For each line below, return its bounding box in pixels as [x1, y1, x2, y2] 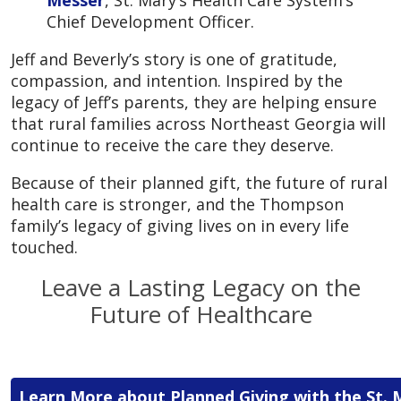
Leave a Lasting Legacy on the [40, 270, 361, 303]
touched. [11, 235, 78, 258]
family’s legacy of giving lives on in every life [11, 214, 349, 236]
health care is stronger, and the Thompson [11, 192, 344, 215]
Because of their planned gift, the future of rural [11, 171, 388, 193]
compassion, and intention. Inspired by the [11, 69, 343, 91]
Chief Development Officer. [47, 10, 254, 32]
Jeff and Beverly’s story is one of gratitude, [11, 47, 337, 70]
